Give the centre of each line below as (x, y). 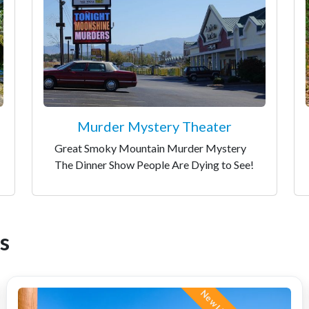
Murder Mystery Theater (154, 126)
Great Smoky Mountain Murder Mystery (150, 148)
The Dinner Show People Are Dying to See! (154, 164)
